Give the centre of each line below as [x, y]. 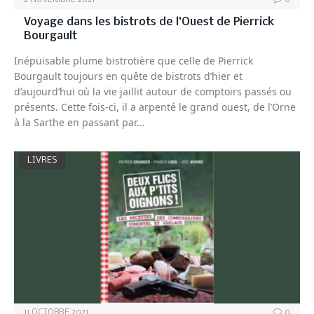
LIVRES [42, 160]
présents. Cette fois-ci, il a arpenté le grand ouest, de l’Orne [155, 107]
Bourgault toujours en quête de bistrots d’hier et [128, 76]
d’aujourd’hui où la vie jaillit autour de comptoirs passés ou [153, 91]
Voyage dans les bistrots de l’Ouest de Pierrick [149, 22]
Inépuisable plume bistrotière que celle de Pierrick [134, 60]
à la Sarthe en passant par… [79, 122]
